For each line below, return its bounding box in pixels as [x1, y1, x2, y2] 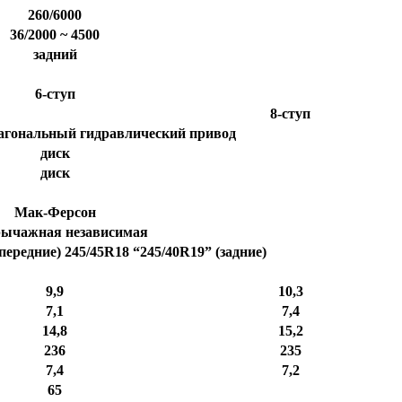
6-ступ [34, 86, 75, 102]
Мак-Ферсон [13, 205, 96, 221]
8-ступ [270, 106, 310, 122]
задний [32, 47, 77, 63]
